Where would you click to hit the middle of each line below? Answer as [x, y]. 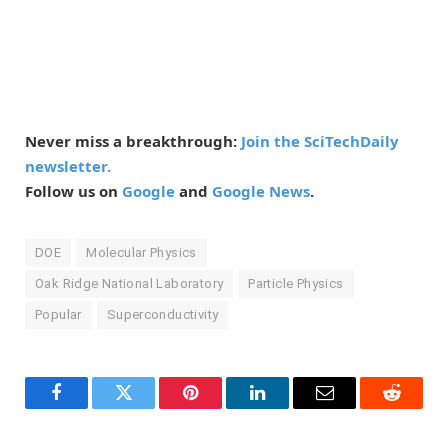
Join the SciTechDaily [320, 140]
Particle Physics [296, 283]
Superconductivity [162, 314]
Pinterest [220, 407]
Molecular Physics [141, 252]
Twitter [148, 407]
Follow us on [73, 190]
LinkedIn [289, 407]
